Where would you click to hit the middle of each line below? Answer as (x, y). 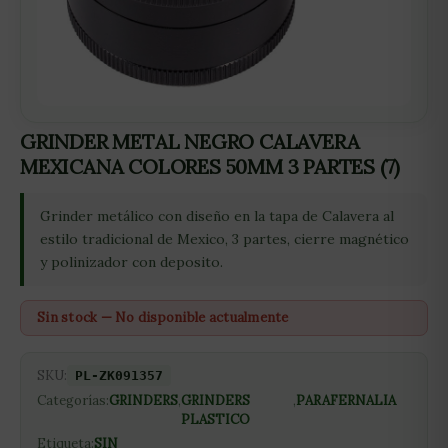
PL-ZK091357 (119, 375)
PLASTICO (215, 419)
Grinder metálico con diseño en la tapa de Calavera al (217, 216)
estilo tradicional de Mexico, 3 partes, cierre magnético (224, 239)
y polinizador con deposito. (131, 262)
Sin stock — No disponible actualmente (163, 317)
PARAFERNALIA (346, 400)
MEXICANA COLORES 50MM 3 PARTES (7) (210, 166)
